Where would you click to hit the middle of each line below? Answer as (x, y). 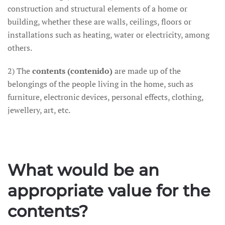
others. (20, 48)
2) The (20, 71)
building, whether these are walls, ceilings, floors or (99, 22)
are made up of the (147, 71)
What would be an (83, 170)
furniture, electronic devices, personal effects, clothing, (105, 97)
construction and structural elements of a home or (97, 9)
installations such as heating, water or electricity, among (108, 35)
